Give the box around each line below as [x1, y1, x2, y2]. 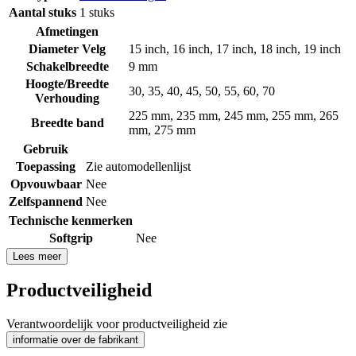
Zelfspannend [9, 194, 83, 208]
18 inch [260, 41, 297, 56]
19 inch [304, 41, 341, 56]
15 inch [129, 41, 166, 56]
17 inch [216, 41, 253, 56]
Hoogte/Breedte [25, 76, 109, 91]
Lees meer [13, 250, 61, 262]
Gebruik [23, 141, 68, 156]
